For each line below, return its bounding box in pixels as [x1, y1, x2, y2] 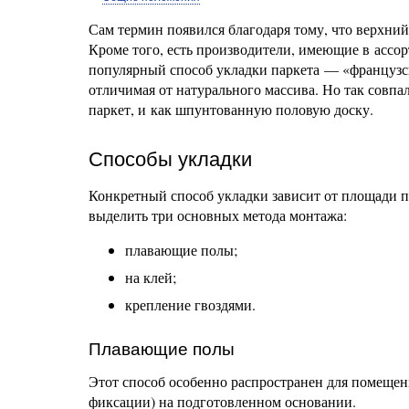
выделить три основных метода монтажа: [89, 205, 347, 225]
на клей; [125, 267, 176, 287]
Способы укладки [89, 148, 252, 171]
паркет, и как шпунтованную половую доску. [89, 100, 373, 119]
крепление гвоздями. [125, 295, 256, 314]
